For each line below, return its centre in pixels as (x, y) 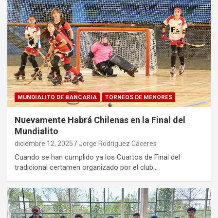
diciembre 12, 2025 (44, 144)
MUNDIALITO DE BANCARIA (57, 98)
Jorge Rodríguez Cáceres (118, 144)
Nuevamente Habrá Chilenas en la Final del (100, 120)
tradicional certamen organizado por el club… (86, 168)
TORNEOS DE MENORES (139, 98)
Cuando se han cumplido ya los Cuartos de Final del (97, 157)
